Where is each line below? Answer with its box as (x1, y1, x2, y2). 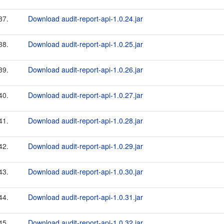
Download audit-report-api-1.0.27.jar (28, 90, 143, 100)
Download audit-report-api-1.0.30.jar (28, 166, 143, 176)
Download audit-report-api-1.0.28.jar (28, 115, 143, 125)
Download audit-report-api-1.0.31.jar (28, 192, 143, 202)
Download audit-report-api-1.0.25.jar (28, 39, 143, 49)
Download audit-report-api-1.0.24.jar (28, 13, 143, 23)
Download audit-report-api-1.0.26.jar (28, 64, 143, 74)
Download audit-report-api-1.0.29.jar (28, 141, 143, 151)
